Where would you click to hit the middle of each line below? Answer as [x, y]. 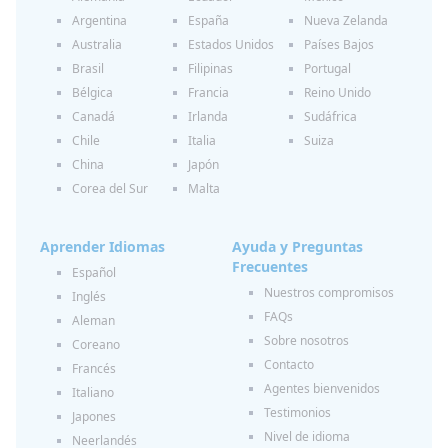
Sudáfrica [330, 116]
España [208, 20]
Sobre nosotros [306, 340]
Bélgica [92, 92]
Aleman [93, 320]
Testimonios [297, 412]
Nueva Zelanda [346, 20]
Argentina [99, 20]
